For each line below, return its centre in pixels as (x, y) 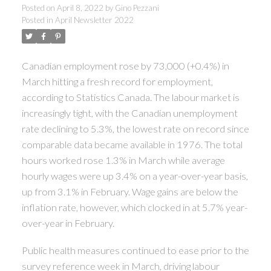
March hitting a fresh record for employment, (117, 81)
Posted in (37, 20)
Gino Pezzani (137, 8)
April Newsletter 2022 (94, 20)
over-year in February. (69, 223)
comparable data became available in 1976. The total (132, 144)
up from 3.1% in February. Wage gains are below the (130, 191)
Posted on (39, 8)
